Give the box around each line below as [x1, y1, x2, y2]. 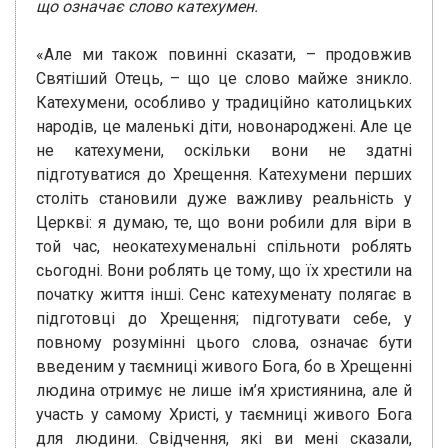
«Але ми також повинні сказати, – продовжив [36, 45, 412, 65]
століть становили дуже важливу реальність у [36, 189, 412, 209]
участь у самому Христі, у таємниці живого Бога [36, 405, 412, 425]
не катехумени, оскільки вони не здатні [36, 141, 412, 161]
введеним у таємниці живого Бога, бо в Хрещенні [36, 357, 412, 377]
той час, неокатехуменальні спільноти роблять [36, 237, 412, 257]
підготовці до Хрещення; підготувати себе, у [36, 309, 412, 329]
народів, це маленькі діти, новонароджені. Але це [36, 117, 412, 137]
